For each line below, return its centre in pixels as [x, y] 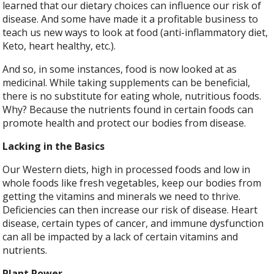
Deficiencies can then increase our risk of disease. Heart [130, 210]
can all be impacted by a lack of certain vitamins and [120, 237]
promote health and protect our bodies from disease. [126, 123]
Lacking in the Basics [54, 146]
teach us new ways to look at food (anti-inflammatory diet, [135, 33]
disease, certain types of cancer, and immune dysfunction [133, 224]
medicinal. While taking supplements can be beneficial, [127, 83]
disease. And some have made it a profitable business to [131, 19]
